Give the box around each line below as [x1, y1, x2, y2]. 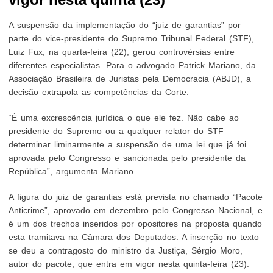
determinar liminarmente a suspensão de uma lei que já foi [9, 140, 247, 149]
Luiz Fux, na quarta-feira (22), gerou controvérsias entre [9, 47, 235, 57]
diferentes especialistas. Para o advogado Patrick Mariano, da [9, 60, 257, 70]
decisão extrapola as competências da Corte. [9, 87, 197, 97]
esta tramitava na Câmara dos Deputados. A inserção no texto [9, 232, 260, 242]
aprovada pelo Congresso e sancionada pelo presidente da [9, 153, 246, 163]
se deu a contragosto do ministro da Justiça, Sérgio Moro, [9, 246, 243, 255]
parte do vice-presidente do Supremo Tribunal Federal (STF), [9, 34, 255, 43]
